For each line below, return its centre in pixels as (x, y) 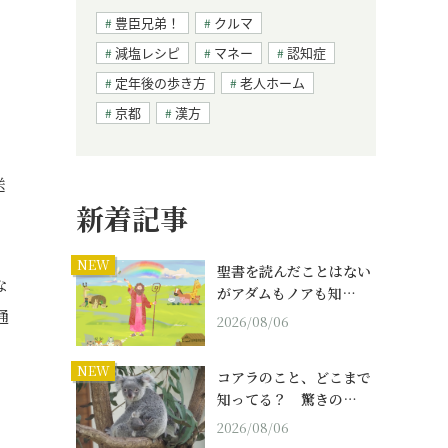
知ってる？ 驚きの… (287, 399)
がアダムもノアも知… (286, 293)
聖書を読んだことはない (294, 271)
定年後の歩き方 (160, 83)
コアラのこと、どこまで (294, 377)
